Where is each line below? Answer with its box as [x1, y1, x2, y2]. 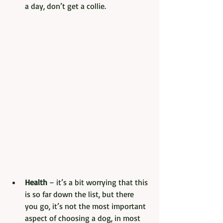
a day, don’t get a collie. [25, 1, 106, 11]
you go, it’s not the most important [25, 201, 148, 212]
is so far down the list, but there [25, 189, 136, 200]
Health [25, 177, 47, 188]
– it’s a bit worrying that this [47, 177, 150, 188]
